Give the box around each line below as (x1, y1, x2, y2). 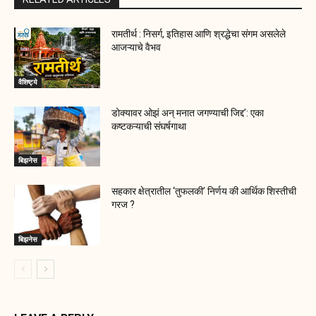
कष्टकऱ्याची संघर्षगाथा (111, 120, 187, 132)
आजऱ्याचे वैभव (111, 41, 162, 53)
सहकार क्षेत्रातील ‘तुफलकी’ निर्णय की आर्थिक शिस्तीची (111, 186, 297, 197)
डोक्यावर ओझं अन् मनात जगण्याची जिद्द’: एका (111, 107, 265, 119)
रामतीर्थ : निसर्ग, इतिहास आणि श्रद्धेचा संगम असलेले (111, 28, 286, 39)
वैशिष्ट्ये (18, 76, 37, 87)
